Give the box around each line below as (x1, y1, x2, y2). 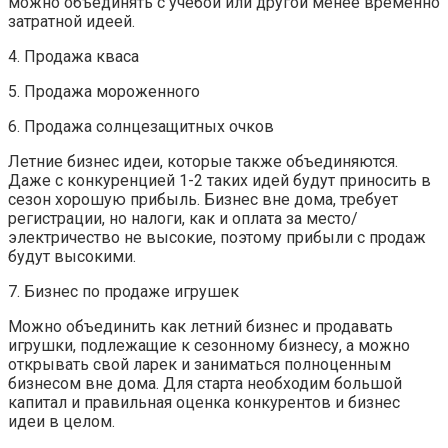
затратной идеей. (8, 11, 135, 31)
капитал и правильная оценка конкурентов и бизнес (8, 392, 400, 412)
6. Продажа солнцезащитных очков (8, 116, 274, 136)
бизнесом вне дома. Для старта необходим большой (8, 373, 402, 393)
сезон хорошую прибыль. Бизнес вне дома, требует (8, 189, 398, 209)
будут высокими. (8, 246, 136, 266)
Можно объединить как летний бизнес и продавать (8, 316, 393, 336)
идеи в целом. (8, 411, 115, 431)
